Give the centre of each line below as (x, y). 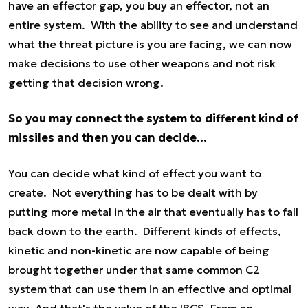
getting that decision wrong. (86, 83)
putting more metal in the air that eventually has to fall (153, 212)
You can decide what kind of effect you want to (135, 174)
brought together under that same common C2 (134, 270)
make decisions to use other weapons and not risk (142, 64)
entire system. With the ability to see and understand (153, 25)
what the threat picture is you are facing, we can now (150, 44)
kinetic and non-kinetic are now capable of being (139, 251)
